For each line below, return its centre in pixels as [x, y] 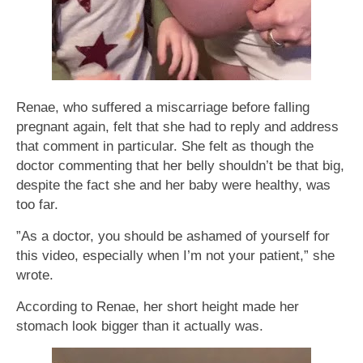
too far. [37, 205]
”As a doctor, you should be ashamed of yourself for [173, 236]
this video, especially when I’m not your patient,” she [175, 256]
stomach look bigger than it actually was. [140, 326]
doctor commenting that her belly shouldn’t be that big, [180, 166]
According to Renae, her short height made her [158, 307]
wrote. [35, 275]
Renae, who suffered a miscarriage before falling [163, 107]
